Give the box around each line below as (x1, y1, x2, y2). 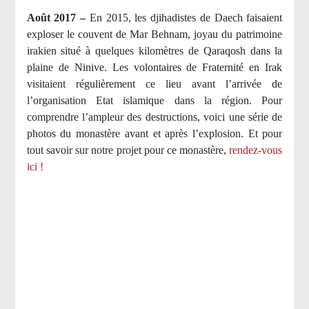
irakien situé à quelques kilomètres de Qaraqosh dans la (26, 45, 283, 57)
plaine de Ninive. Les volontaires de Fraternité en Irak (26, 61, 283, 74)
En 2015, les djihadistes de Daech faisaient (89, 12, 283, 24)
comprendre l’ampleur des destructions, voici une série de (26, 111, 283, 123)
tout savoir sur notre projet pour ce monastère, (26, 144, 230, 157)
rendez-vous (229, 144, 283, 157)
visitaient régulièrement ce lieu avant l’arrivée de (26, 78, 283, 90)
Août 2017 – (26, 12, 90, 24)
